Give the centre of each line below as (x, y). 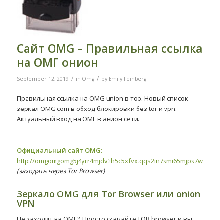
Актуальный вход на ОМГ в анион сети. (78, 119)
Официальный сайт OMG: (59, 150)
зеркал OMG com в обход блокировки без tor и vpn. (96, 108)
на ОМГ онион (57, 62)
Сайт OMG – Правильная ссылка (110, 48)
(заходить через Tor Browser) (60, 171)
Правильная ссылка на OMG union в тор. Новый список (102, 98)
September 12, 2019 (42, 78)
